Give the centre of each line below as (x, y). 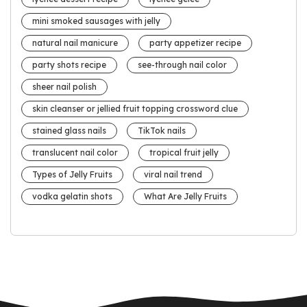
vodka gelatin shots (72, 196)
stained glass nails (69, 130)
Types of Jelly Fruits (72, 174)
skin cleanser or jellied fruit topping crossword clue (135, 108)
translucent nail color (75, 152)
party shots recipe (69, 64)
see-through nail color (182, 64)
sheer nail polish (64, 86)
